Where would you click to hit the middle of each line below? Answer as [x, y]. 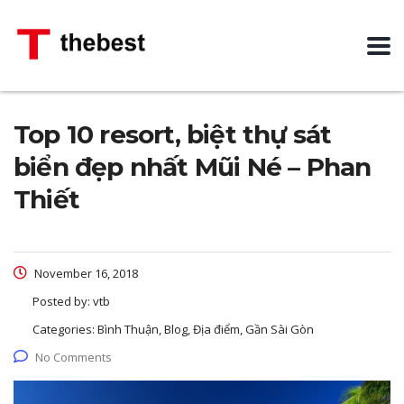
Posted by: [63, 301]
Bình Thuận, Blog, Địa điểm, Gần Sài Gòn [206, 329]
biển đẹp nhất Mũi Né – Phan [193, 167]
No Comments [73, 357]
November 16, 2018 [85, 273]
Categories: [65, 329]
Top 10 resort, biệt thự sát [173, 134]
